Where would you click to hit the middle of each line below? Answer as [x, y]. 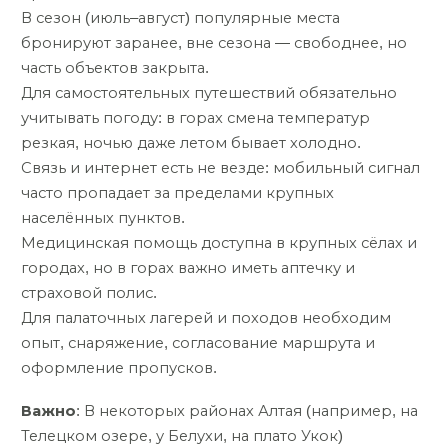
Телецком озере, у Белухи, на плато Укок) [182, 435]
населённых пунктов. [103, 218]
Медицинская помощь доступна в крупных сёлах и [219, 243]
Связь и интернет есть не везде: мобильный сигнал [220, 168]
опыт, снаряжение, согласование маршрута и [198, 343]
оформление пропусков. [119, 368]
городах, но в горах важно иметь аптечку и [188, 268]
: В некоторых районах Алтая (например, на [247, 410]
